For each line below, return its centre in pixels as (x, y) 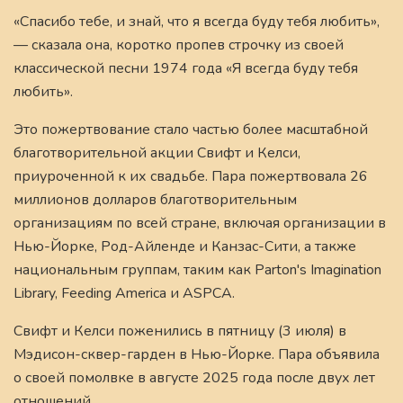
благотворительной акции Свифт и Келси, (157, 153)
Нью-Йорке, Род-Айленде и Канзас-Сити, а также (185, 247)
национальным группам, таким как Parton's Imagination (197, 270)
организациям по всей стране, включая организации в (200, 224)
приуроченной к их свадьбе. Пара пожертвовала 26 (191, 177)
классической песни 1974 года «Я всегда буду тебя (186, 69)
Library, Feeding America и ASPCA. (124, 294)
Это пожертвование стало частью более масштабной (191, 130)
